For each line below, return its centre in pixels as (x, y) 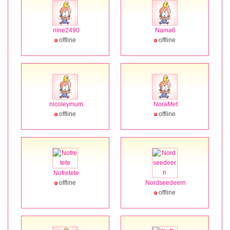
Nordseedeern (165, 183)
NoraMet (165, 104)
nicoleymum (66, 104)
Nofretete (66, 173)
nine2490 (66, 30)
